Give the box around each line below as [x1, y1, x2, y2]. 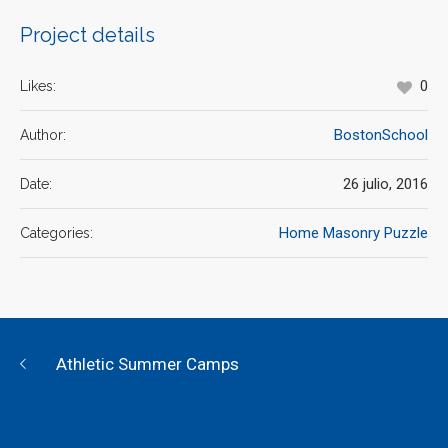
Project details [20, 23, 155, 48]
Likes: [20, 78, 56, 95]
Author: [20, 127, 66, 144]
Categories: [20, 225, 93, 242]
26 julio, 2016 [343, 175, 428, 194]
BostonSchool [334, 126, 428, 145]
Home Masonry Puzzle [279, 224, 428, 243]
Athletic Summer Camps [56, 354, 239, 375]
